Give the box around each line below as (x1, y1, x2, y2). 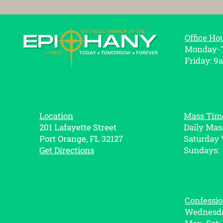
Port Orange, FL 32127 (39, 133, 123, 144)
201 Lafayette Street (39, 121, 116, 133)
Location (39, 110, 73, 121)
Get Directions (39, 144, 94, 156)
